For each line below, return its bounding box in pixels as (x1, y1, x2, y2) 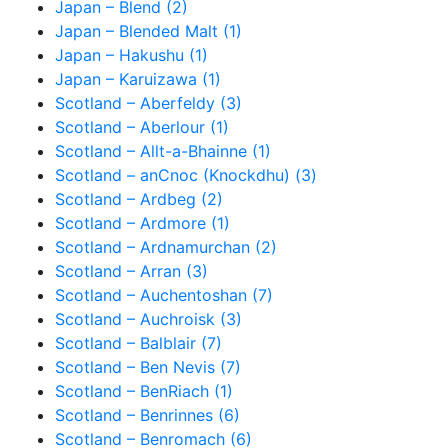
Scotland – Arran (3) (55, 261, 208, 281)
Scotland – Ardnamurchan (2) (55, 237, 277, 257)
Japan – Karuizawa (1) (55, 69, 221, 89)
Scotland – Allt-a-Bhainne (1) (55, 141, 271, 161)
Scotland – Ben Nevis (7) (55, 357, 241, 377)
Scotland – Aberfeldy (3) (55, 93, 242, 113)
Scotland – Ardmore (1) (55, 213, 230, 233)
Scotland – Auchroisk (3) (55, 309, 242, 329)
